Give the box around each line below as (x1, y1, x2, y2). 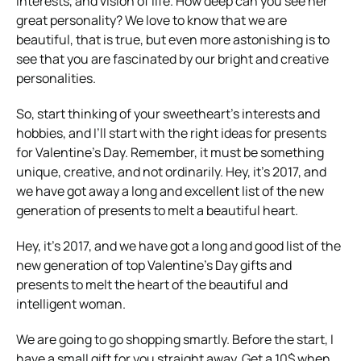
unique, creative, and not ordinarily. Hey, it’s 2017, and (16, 163, 326, 181)
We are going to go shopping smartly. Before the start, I (16, 330, 334, 349)
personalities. (16, 69, 96, 88)
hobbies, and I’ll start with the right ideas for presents (16, 124, 326, 143)
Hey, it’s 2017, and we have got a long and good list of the (16, 237, 341, 255)
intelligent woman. (16, 295, 126, 313)
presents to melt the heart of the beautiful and (16, 276, 288, 294)
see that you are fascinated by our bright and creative (16, 50, 329, 68)
